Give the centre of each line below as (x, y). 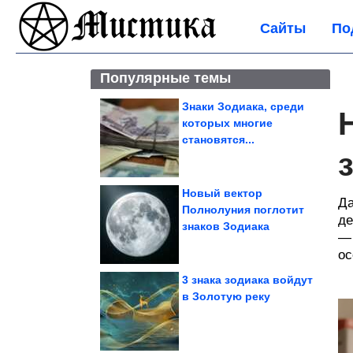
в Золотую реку (226, 296)
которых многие (227, 123)
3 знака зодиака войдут (247, 280)
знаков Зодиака (226, 226)
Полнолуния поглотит (243, 210)
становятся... (218, 139)
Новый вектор (222, 193)
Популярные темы (165, 78)
